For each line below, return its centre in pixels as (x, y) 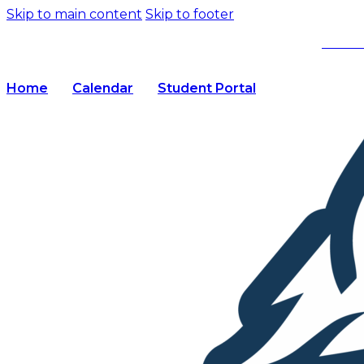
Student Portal (207, 88)
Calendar (103, 88)
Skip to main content (74, 14)
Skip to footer (190, 14)
